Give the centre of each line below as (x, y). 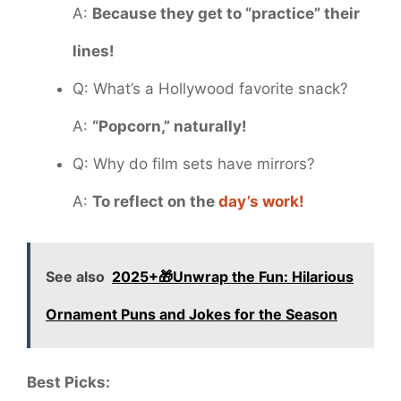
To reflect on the (155, 201)
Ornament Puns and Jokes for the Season (192, 315)
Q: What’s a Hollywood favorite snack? (210, 88)
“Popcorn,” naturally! (170, 126)
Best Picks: (68, 383)
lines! (94, 51)
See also (75, 277)
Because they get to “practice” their (226, 13)
